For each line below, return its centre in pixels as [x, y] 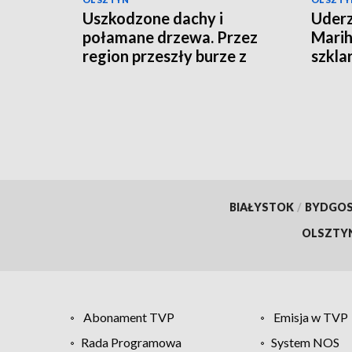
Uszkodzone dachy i [153, 18]
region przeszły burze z [165, 56]
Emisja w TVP [310, 317]
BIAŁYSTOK [261, 207]
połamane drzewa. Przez [170, 37]
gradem [110, 75]
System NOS [305, 342]
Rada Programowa [131, 342]
